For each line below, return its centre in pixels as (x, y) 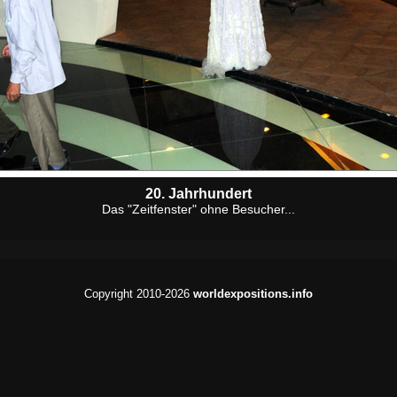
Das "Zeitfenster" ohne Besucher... (198, 209)
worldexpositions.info (253, 294)
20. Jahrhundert (198, 194)
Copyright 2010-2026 (139, 294)
